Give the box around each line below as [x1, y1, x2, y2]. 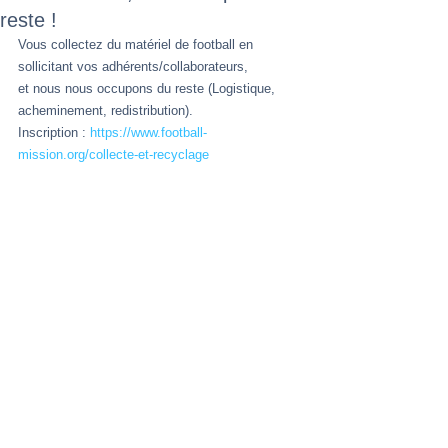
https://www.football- [90, 125, 207, 140]
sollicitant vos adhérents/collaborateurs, [18, 59, 248, 74]
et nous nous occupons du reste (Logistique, [18, 81, 279, 96]
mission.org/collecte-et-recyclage [18, 147, 209, 162]
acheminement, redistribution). [18, 103, 193, 118]
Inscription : [18, 125, 90, 140]
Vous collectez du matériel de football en [18, 37, 257, 52]
